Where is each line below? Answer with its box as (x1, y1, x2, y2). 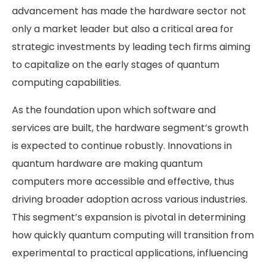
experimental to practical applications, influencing (12, 246, 248, 260)
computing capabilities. (12, 76, 121, 90)
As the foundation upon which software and (12, 103, 216, 117)
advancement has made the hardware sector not (12, 4, 246, 18)
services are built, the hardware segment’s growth (12, 121, 249, 135)
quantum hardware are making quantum (12, 157, 203, 171)
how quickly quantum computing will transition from (12, 228, 254, 243)
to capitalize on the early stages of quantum (12, 58, 219, 72)
